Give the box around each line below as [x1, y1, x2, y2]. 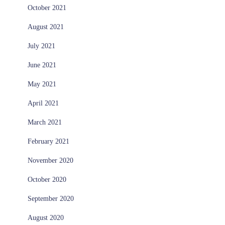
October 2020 [28, 176, 66, 184]
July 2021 [28, 42, 55, 50]
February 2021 [28, 138, 69, 146]
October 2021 [28, 4, 66, 12]
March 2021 [28, 119, 62, 127]
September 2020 [28, 195, 74, 203]
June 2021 [28, 61, 56, 69]
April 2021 [28, 99, 59, 107]
